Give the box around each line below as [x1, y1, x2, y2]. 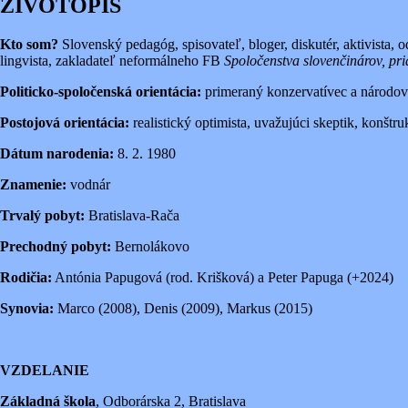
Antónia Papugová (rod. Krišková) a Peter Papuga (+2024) [52, 269, 393, 285]
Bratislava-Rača [85, 207, 179, 223]
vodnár [66, 176, 110, 192]
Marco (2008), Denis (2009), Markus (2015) [54, 300, 312, 316]
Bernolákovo [111, 238, 189, 254]
